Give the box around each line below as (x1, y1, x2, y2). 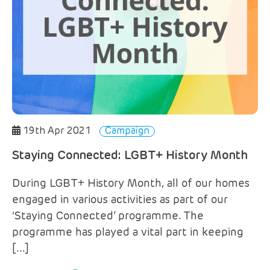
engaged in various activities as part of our (12, 194, 228, 206)
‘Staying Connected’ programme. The (12, 210, 204, 222)
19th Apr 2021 (20, 126, 93, 136)
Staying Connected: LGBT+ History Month (12, 149, 248, 162)
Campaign (105, 126, 149, 136)
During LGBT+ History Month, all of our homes (12, 178, 250, 189)
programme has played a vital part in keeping (12, 227, 243, 238)
